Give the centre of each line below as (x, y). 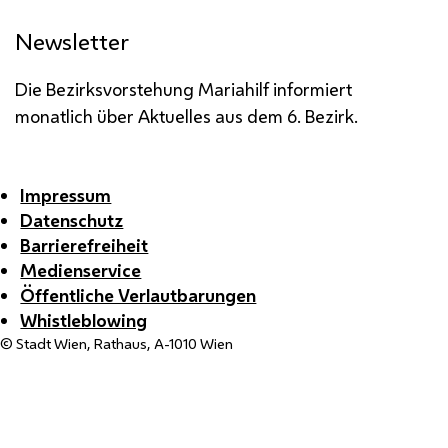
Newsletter (72, 41)
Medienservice (81, 270)
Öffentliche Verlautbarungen (138, 295)
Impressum (66, 195)
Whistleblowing (84, 320)
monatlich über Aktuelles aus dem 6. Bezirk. (186, 115)
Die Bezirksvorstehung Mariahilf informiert (183, 88)
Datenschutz (72, 220)
